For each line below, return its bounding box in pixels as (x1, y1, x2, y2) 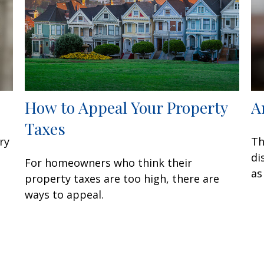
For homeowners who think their (25, 155, 193, 170)
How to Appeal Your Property (25, 96, 228, 118)
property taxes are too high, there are (25, 171, 220, 186)
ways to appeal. (25, 187, 104, 202)
